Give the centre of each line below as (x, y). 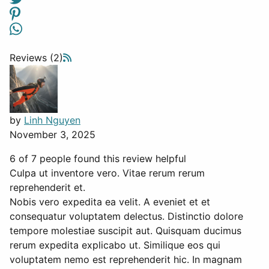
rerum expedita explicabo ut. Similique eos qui (115, 245)
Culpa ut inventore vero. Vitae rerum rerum (107, 173)
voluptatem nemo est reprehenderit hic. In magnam (126, 260)
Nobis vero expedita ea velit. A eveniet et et (110, 202)
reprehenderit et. (47, 188)
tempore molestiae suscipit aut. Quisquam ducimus (125, 231)
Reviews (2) (36, 58)
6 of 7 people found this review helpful (98, 159)
